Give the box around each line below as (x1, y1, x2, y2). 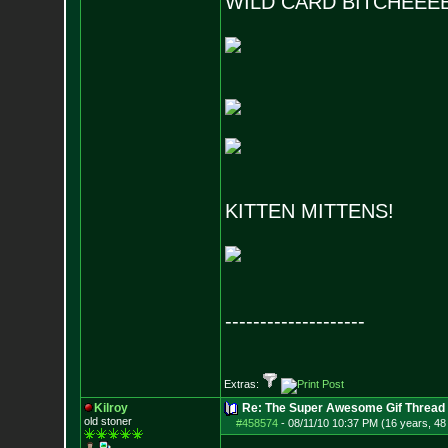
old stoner (83, 415, 132, 427)
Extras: (223, 378, 262, 390)
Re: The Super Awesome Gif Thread (241, 401, 445, 415)
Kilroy (93, 401, 128, 415)
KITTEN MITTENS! (224, 200, 394, 222)
